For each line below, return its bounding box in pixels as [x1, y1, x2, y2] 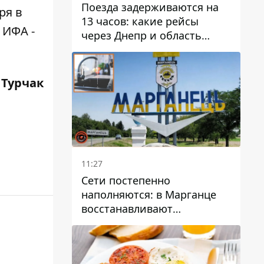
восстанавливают [81, 202, 173, 216]
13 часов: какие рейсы [81, 14, 199, 29]
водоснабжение [81, 216, 164, 230]
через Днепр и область [81, 28, 202, 43]
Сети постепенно [81, 173, 170, 187]
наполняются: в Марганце [81, 187, 216, 202]
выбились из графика [81, 42, 196, 57]
